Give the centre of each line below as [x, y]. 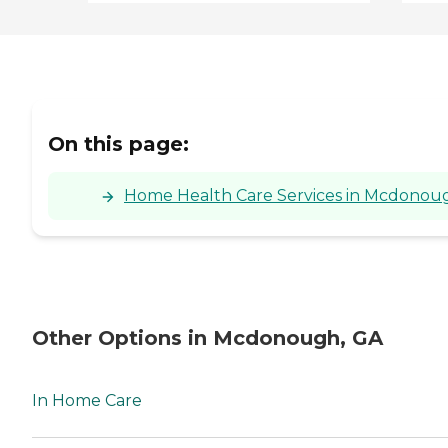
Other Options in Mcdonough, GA [207, 338]
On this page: [118, 143]
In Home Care [87, 400]
